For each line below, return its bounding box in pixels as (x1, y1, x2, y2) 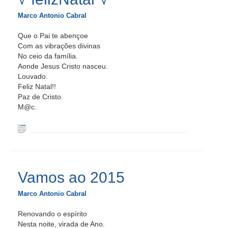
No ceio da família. (18, 52, 78, 60)
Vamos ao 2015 (18, 169, 125, 186)
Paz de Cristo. (18, 93, 63, 101)
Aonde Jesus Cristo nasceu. (18, 62, 108, 70)
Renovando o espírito (18, 210, 87, 218)
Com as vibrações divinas (18, 42, 100, 50)
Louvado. (18, 72, 48, 80)
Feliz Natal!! (18, 82, 56, 91)
